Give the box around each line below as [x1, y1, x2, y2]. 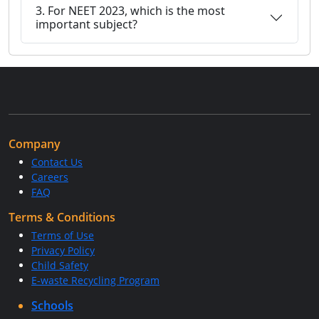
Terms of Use [31, 229, 94, 242]
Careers [31, 170, 68, 184]
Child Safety [31, 258, 88, 272]
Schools [31, 298, 73, 313]
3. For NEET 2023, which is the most [36, 3, 225, 19]
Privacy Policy [31, 244, 95, 257]
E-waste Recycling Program [31, 273, 159, 287]
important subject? [36, 16, 137, 32]
